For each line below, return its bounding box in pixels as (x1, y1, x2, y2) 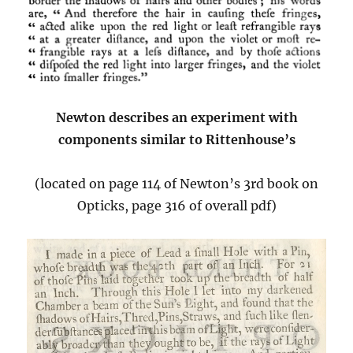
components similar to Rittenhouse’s (58, 132, 295, 148)
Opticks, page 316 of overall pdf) (76, 198, 277, 214)
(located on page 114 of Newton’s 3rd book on (35, 176, 318, 192)
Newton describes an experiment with (55, 110, 298, 126)
